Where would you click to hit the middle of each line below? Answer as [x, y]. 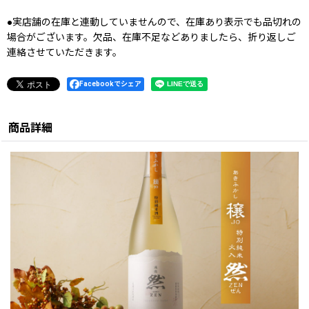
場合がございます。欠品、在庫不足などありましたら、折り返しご [151, 37]
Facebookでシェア [110, 84]
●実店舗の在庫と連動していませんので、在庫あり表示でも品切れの [154, 22]
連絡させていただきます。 [64, 52]
